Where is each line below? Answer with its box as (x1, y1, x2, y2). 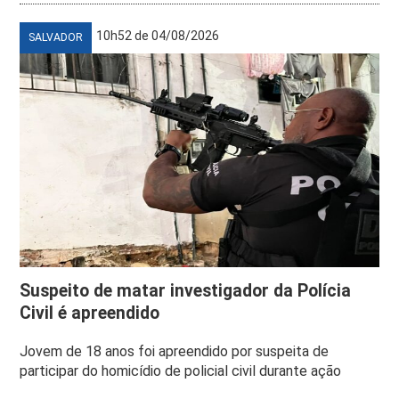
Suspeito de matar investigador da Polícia (20, 280, 352, 301)
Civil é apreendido (20, 302, 160, 323)
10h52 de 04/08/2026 (96, 28, 220, 43)
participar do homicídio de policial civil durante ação (20, 362, 342, 379)
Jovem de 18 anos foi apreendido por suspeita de (20, 342, 330, 360)
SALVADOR (28, 30, 84, 44)
